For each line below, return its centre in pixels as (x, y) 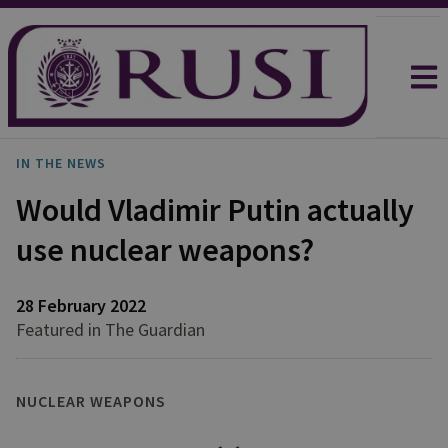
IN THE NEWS (61, 163)
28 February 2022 (81, 305)
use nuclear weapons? (165, 250)
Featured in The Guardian (110, 329)
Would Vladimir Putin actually (215, 210)
